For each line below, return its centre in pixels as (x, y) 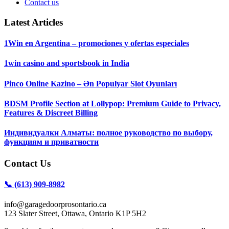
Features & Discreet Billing (51, 112)
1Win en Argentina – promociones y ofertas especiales (97, 43)
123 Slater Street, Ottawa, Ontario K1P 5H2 (75, 214)
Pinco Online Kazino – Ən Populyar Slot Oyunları (90, 83)
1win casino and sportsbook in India (67, 63)
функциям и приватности (51, 142)
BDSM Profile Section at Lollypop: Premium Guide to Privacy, (112, 103)
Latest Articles (33, 22)
